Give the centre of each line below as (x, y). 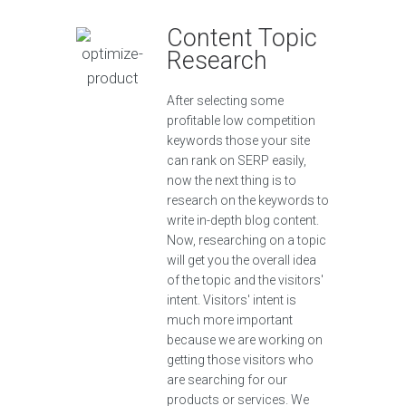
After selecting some (225, 101)
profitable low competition (241, 121)
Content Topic (242, 38)
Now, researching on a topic (246, 240)
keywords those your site (238, 140)
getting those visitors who (240, 360)
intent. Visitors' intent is (232, 300)
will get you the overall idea (242, 260)
